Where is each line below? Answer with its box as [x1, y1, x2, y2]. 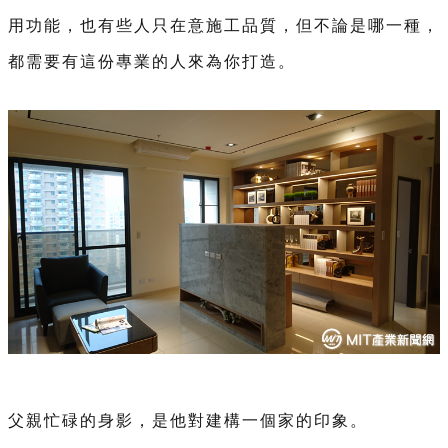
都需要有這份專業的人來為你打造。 [8, 53, 296, 71]
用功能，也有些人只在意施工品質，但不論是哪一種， [8, 17, 440, 35]
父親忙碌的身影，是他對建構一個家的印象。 [8, 411, 368, 429]
